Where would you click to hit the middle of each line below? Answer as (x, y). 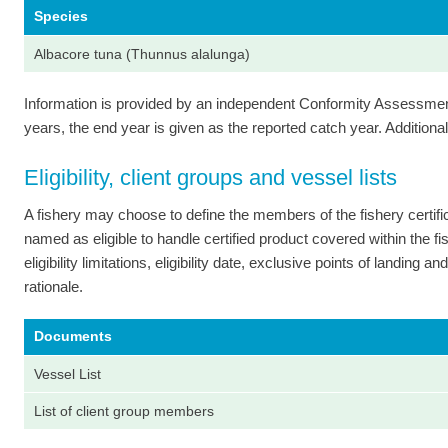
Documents (73, 336)
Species (61, 15)
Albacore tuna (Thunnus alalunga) (142, 53)
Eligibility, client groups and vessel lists (210, 178)
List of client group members (124, 411)
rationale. (53, 287)
